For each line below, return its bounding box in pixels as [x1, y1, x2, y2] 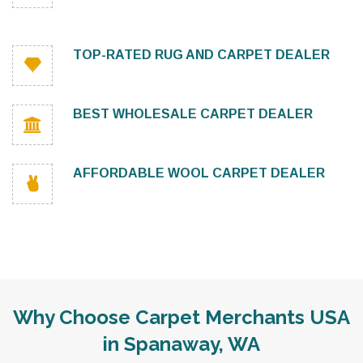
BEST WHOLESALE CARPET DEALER [73, 107, 313, 121]
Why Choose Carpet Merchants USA [13, 305, 350, 329]
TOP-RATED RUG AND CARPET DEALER [73, 48, 330, 62]
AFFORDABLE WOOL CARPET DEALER [73, 166, 325, 180]
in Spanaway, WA [103, 332, 260, 356]
